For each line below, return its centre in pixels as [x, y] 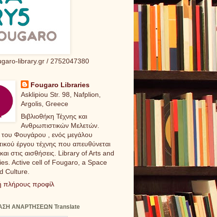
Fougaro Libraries [60, 85]
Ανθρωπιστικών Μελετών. [60, 125]
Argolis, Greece [44, 103]
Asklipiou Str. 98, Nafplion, [61, 94]
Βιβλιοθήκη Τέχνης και [54, 116]
